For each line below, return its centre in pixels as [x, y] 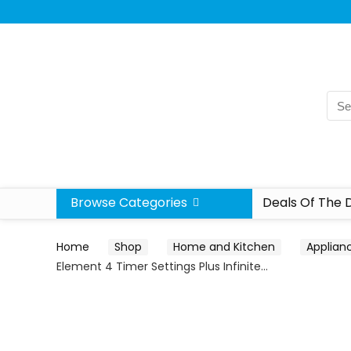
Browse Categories [129, 203]
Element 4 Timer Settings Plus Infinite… [162, 266]
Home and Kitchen [224, 247]
